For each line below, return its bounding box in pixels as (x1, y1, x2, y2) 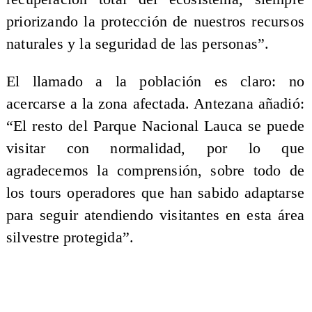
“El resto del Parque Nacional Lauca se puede (6, 117, 305, 134)
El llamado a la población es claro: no (6, 72, 305, 90)
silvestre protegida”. (6, 228, 134, 246)
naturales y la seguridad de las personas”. (6, 36, 270, 53)
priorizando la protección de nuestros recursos (6, 13, 305, 31)
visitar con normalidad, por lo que (6, 139, 305, 157)
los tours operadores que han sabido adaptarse (6, 184, 305, 201)
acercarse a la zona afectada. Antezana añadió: (6, 95, 305, 112)
